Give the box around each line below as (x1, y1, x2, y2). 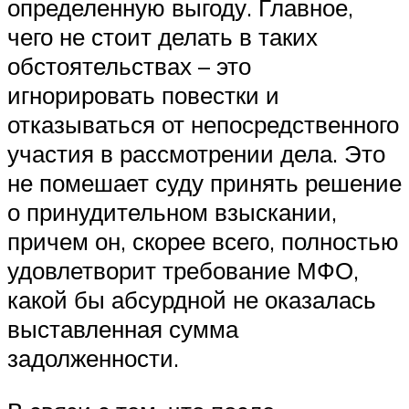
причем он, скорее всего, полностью (7, 226, 399, 257)
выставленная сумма (7, 314, 238, 344)
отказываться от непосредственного (7, 110, 399, 140)
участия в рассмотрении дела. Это (7, 139, 385, 169)
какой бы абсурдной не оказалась (7, 285, 376, 315)
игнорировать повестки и (7, 80, 279, 110)
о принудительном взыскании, (7, 197, 337, 227)
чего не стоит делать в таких (7, 22, 318, 52)
